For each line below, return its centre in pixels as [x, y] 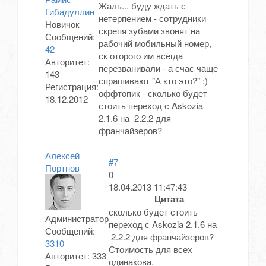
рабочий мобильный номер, [155, 43]
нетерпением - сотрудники [152, 18]
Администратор [77, 218]
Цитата [169, 199]
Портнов [62, 168]
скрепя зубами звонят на [149, 31]
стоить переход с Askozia [151, 106]
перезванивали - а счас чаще [158, 68]
